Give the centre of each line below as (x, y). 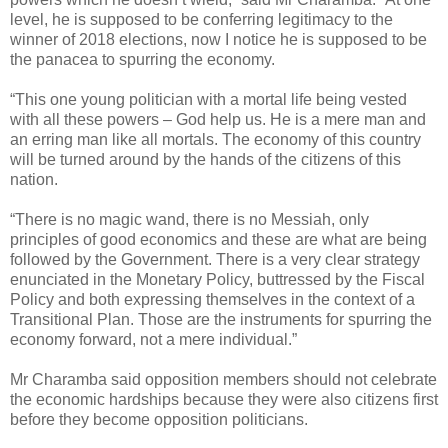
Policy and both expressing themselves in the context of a (212, 299)
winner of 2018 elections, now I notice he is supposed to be (218, 39)
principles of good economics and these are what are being (218, 239)
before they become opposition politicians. (159, 419)
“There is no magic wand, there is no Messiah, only (189, 219)
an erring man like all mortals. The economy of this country (215, 139)
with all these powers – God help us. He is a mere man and (218, 119)
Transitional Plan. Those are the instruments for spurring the (221, 319)
